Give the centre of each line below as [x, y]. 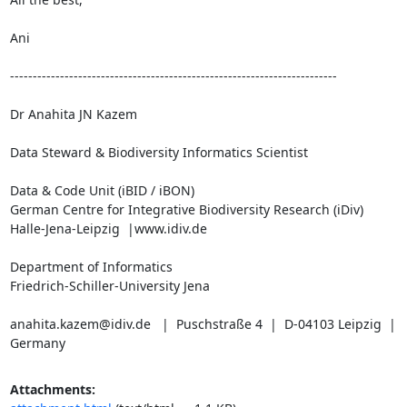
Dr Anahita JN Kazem [73, 114]
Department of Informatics [91, 267]
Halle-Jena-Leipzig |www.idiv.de [108, 228]
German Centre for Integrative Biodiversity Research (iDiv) [186, 209]
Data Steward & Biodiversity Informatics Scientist [159, 152]
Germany [37, 343]
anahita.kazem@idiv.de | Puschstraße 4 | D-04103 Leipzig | [203, 324]
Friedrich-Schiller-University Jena [109, 286]
